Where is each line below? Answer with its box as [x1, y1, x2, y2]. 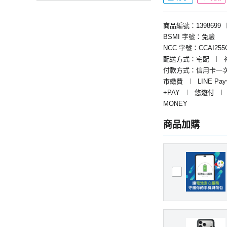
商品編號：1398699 [163, 21, 221, 29]
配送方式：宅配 [163, 55, 209, 63]
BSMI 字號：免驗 [163, 32, 215, 41]
